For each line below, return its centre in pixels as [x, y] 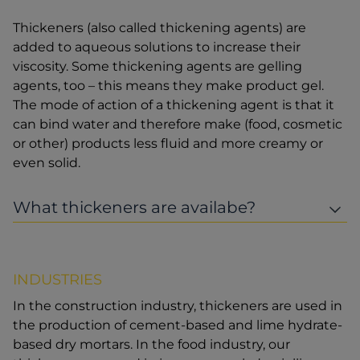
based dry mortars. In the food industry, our [151, 345]
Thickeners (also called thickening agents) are [160, 28]
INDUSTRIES [57, 280]
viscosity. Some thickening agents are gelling [157, 67]
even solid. [47, 163]
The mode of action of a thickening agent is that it [174, 105]
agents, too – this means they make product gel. [168, 86]
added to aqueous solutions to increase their [157, 47]
